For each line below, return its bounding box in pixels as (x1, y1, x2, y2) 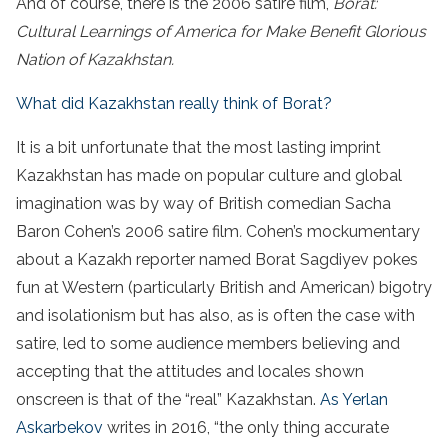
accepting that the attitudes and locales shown (16, 361, 364, 381)
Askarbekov (16, 417, 103, 437)
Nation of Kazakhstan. (16, 49, 174, 69)
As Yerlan (320, 389, 388, 409)
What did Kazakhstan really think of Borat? (16, 93, 332, 113)
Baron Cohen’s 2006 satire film (16, 221, 239, 241)
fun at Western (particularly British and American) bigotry (16, 277, 432, 297)
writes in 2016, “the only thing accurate (103, 417, 389, 437)
